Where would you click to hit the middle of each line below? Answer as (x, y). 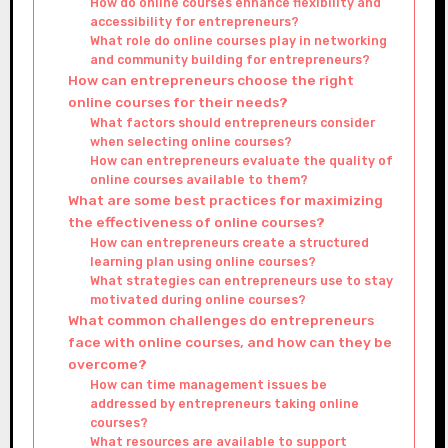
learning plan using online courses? (202, 261)
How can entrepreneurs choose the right (210, 79)
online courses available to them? (198, 179)
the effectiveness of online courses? (196, 221)
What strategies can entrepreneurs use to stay (241, 280)
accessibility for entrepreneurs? (194, 21)
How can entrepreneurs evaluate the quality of (241, 160)
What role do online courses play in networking (238, 40)
